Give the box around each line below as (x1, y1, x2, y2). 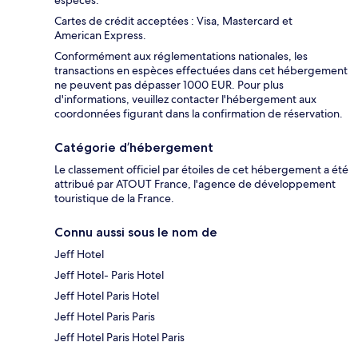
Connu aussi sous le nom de (54, 225, 217, 241)
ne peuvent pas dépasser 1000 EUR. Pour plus (54, 78, 284, 93)
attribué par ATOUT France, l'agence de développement (54, 177, 336, 192)
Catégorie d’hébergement (54, 140, 213, 156)
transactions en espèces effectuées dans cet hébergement (54, 63, 348, 78)
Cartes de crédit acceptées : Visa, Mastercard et (54, 14, 292, 29)
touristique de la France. (54, 191, 174, 206)
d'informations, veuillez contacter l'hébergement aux (54, 92, 316, 107)
